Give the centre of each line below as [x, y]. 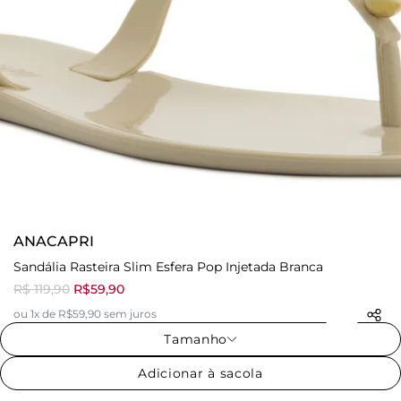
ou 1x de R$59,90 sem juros [85, 314]
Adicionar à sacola [200, 374]
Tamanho [196, 340]
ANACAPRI [54, 242]
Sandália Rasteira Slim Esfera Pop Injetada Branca [168, 267]
